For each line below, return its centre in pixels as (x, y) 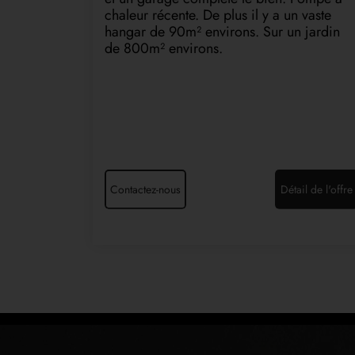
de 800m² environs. (164, 48)
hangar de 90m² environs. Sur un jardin (222, 31)
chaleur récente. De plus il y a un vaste (218, 15)
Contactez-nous (145, 189)
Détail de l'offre (317, 189)
